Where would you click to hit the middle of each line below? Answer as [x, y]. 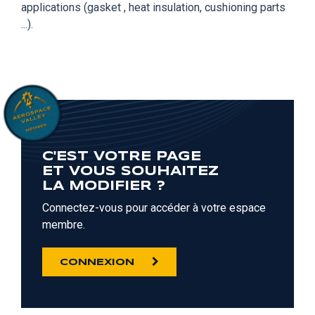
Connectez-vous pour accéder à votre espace [154, 207]
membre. [64, 224]
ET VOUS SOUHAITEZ [130, 171]
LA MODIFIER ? [104, 186]
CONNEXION [97, 262]
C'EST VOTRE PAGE [122, 156]
